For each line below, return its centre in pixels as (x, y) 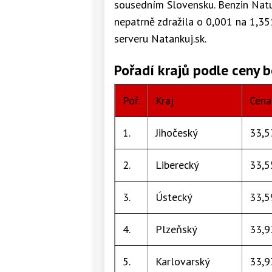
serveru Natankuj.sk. (160, 38)
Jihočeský (176, 132)
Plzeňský (176, 229)
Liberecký (177, 165)
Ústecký (174, 197)
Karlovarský (182, 261)
